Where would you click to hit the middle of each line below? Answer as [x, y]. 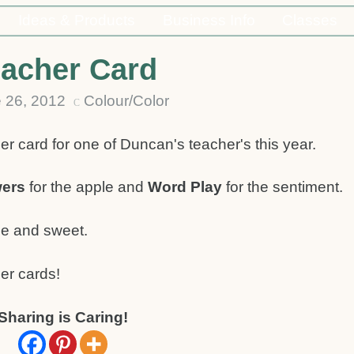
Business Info [209, 20]
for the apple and [87, 187]
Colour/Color [126, 100]
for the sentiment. [282, 187]
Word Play [185, 187]
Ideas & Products [76, 20]
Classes [310, 20]
